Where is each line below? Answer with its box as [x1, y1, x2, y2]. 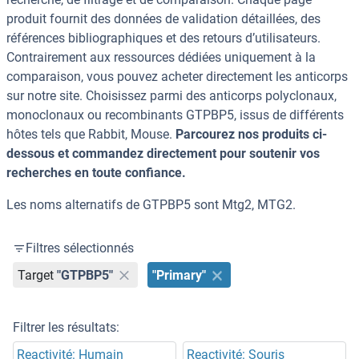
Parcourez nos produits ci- [175, 127, 327, 143]
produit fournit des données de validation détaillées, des [6, 11, 321, 27]
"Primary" [152, 267, 207, 283]
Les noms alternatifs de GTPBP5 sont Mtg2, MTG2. [6, 197, 296, 213]
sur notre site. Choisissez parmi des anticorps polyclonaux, [6, 88, 337, 104]
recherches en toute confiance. [6, 165, 186, 181]
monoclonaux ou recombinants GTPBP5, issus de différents [6, 107, 344, 123]
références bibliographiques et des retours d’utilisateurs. [6, 30, 321, 46]
